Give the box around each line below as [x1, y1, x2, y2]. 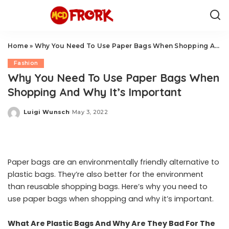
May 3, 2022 [72, 108, 108, 116]
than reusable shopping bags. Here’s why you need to [8, 181, 208, 192]
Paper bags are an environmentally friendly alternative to [8, 157, 219, 167]
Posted [23, 112, 48, 119]
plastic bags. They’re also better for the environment [8, 169, 203, 179]
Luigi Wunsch [24, 108, 70, 116]
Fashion [14, 60, 38, 66]
